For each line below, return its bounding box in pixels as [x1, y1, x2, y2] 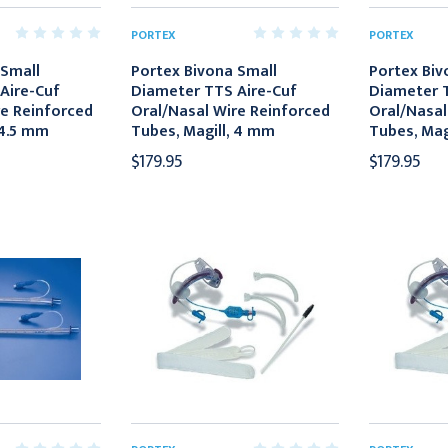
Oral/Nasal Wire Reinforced [131, 98, 331, 126]
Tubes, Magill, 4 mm [131, 118, 276, 146]
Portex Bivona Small [131, 58, 278, 86]
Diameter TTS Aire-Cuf [131, 78, 298, 106]
